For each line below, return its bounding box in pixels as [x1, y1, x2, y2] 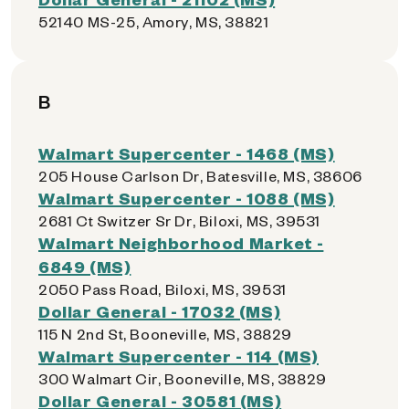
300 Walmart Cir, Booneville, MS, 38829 [38, 369, 327, 388]
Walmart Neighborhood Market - [38, 232, 324, 253]
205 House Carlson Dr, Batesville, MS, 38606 [38, 166, 362, 185]
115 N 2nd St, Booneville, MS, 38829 [38, 324, 292, 343]
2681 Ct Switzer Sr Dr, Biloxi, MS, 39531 [38, 211, 320, 230]
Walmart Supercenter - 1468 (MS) [38, 142, 335, 163]
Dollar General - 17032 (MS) [38, 300, 281, 321]
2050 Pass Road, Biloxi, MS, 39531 [38, 279, 287, 299]
